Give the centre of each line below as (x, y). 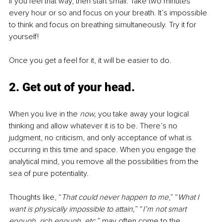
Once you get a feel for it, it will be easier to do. (90, 61)
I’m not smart (166, 209)
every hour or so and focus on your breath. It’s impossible (109, 13)
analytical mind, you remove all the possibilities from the (105, 162)
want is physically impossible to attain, (72, 209)
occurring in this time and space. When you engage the (104, 150)
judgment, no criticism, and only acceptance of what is (101, 138)
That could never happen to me (115, 197)
